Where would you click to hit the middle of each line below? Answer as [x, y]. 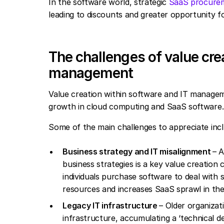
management [91, 73]
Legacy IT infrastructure [111, 205]
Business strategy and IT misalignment [138, 151]
